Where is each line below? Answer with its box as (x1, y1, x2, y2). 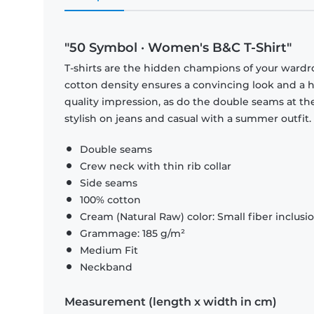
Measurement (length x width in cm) (64, 295, 277, 309)
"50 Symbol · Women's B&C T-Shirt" (64, 40, 292, 56)
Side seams (80, 177, 137, 190)
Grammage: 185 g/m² (80, 227, 185, 240)
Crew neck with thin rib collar (80, 160, 231, 173)
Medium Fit (80, 244, 138, 257)
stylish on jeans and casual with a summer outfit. (64, 112, 311, 125)
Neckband (80, 261, 132, 274)
